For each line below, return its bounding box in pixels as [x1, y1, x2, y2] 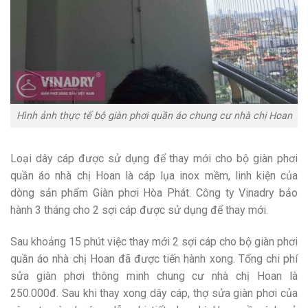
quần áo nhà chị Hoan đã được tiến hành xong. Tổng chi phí [10, 252, 298, 265]
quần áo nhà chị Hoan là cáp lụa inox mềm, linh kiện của [10, 168, 298, 182]
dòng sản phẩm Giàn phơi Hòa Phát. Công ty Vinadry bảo [10, 186, 298, 199]
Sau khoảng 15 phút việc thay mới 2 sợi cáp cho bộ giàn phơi [10, 234, 298, 248]
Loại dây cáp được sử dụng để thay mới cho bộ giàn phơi [10, 151, 298, 165]
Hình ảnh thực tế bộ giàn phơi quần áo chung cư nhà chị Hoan [16, 109, 292, 122]
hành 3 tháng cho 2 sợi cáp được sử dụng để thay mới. [10, 203, 268, 217]
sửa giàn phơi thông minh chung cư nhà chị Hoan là [10, 269, 298, 283]
